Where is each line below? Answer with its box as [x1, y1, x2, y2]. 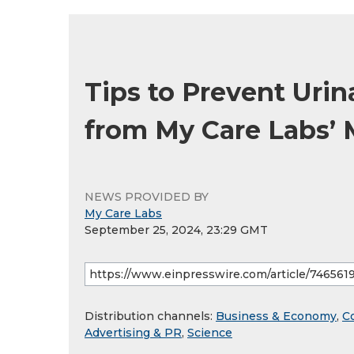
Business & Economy [216, 309, 337, 324]
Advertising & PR [85, 326, 182, 341]
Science [187, 326, 232, 341]
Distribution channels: [85, 309, 216, 324]
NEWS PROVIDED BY [85, 190, 209, 205]
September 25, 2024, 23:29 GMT [85, 223, 268, 238]
